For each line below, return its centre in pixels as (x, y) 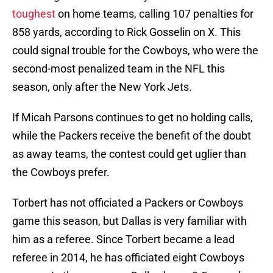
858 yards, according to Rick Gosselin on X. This (126, 32)
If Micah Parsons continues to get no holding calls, (133, 118)
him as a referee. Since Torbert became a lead (123, 239)
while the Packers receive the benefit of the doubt (132, 136)
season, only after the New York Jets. (102, 87)
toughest (34, 14)
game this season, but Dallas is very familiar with (129, 221)
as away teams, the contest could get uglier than (129, 154)
